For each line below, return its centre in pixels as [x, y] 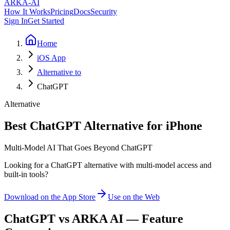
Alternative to [59, 72]
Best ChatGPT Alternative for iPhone [103, 126]
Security [104, 12]
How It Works [27, 12]
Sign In [16, 21]
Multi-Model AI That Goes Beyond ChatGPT [78, 147]
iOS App [51, 58]
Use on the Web [134, 197]
